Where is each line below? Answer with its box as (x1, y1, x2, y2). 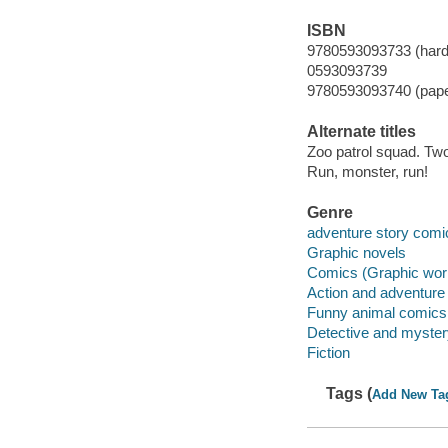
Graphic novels (306, 243, 406, 261)
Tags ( (326, 385, 373, 402)
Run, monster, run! (306, 162, 428, 180)
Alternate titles (306, 123, 416, 141)
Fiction (306, 343, 350, 361)
